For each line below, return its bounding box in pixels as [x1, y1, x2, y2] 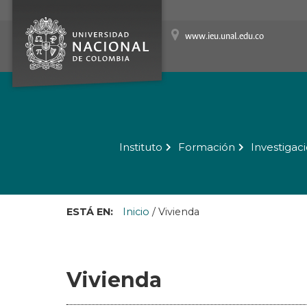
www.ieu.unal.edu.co [185, 32, 264, 42]
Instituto [119, 140, 162, 154]
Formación [177, 140, 235, 154]
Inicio [123, 206, 149, 219]
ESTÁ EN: [66, 206, 113, 219]
